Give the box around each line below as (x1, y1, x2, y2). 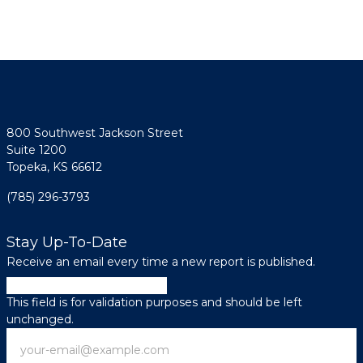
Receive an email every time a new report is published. (6, 254, 315, 269)
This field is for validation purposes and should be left (6, 295, 302, 310)
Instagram (6, 278, 65, 293)
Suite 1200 (6, 143, 66, 157)
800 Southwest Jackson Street (6, 126, 183, 140)
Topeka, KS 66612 (6, 160, 102, 174)
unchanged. (6, 312, 74, 327)
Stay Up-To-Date (6, 233, 127, 251)
